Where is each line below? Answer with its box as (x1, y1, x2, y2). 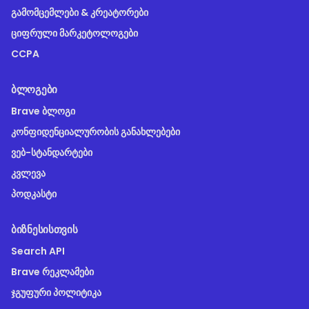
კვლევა (11, 166, 46, 181)
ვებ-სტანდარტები (11, 146, 92, 160)
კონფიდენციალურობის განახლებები (11, 125, 180, 139)
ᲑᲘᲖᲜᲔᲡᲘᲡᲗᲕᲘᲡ (11, 222, 78, 237)
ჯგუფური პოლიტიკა (11, 286, 101, 300)
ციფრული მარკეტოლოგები (11, 26, 138, 41)
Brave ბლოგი (11, 104, 75, 119)
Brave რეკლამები (11, 265, 94, 279)
